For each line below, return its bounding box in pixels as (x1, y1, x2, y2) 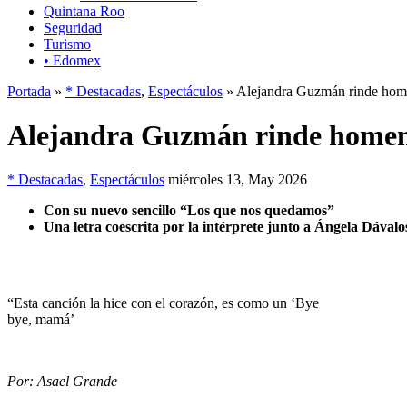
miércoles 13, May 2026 (168, 172, 307, 188)
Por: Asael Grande (7, 373, 117, 390)
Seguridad (44, 19, 102, 35)
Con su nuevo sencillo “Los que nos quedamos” (44, 203, 334, 219)
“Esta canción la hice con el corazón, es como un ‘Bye (7, 295, 319, 312)
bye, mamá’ (7, 312, 74, 328)
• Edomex (44, 52, 101, 68)
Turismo (44, 35, 91, 52)
